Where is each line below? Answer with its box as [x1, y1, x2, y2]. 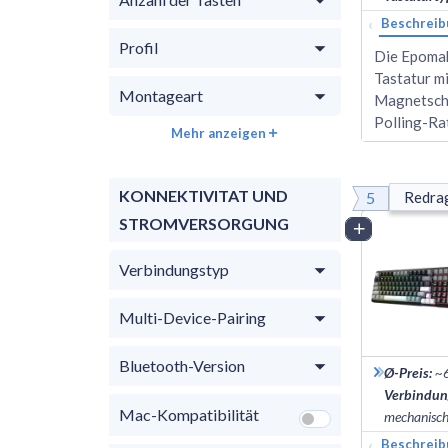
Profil [119, 37, 158, 57]
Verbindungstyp [119, 259, 229, 279]
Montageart [119, 85, 203, 105]
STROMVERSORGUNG [119, 213, 289, 233]
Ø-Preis [384, 363, 429, 381]
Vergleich [371, 219, 430, 237]
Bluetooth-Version [119, 355, 246, 375]
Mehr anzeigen [171, 124, 266, 141]
